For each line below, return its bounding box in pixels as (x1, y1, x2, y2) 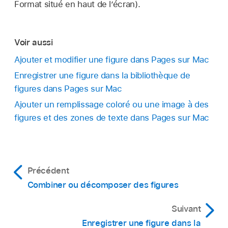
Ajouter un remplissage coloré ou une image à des (14, 99, 209, 110)
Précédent (27, 165, 69, 176)
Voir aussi (14, 37, 53, 47)
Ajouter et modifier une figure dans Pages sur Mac (14, 54, 209, 65)
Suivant (171, 204, 201, 214)
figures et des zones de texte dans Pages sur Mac (14, 112, 209, 123)
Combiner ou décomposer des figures (27, 180, 179, 190)
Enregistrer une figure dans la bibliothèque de (14, 70, 190, 81)
